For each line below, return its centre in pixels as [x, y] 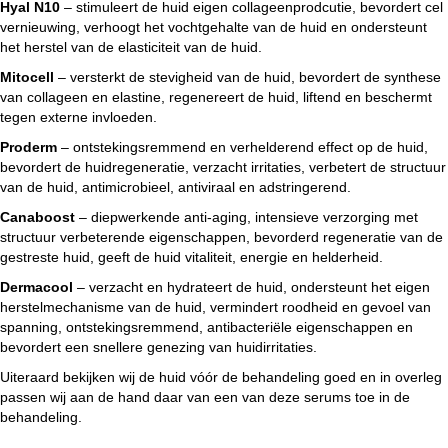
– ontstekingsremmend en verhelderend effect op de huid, [242, 146]
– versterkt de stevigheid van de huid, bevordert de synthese [247, 76]
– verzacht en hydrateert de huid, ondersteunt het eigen [251, 286]
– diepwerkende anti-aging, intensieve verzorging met [246, 216]
